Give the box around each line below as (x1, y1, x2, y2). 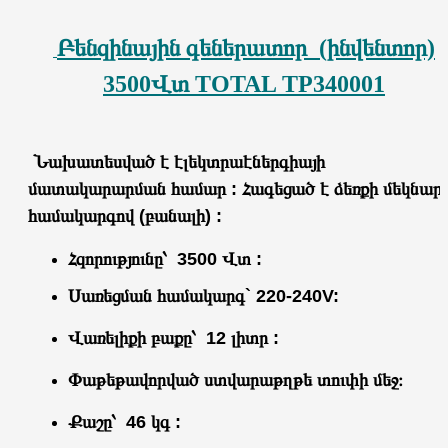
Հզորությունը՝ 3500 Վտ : (68, 249, 262, 270)
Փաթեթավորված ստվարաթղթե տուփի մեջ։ (68, 370, 403, 391)
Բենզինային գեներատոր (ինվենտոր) (57, 35, 435, 62)
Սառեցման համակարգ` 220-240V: (68, 286, 344, 307)
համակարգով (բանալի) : (28, 206, 232, 227)
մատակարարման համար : (28, 179, 242, 200)
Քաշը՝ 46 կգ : (68, 412, 181, 433)
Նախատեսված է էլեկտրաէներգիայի (28, 152, 325, 173)
